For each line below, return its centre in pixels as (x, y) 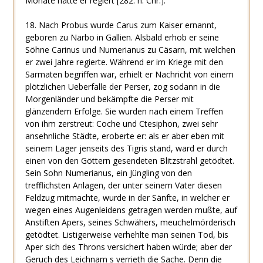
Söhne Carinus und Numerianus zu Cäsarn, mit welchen (130, 49)
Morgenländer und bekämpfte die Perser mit (109, 99)
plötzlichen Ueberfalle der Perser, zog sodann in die (122, 86)
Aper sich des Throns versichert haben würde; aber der (128, 247)
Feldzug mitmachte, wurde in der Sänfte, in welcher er (127, 197)
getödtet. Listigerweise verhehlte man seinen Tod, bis (127, 234)
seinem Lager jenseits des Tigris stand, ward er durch (126, 148)
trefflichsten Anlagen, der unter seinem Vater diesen (123, 185)
